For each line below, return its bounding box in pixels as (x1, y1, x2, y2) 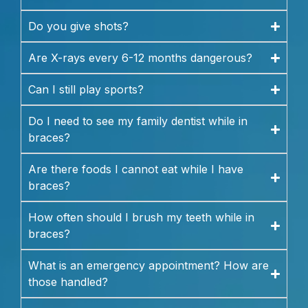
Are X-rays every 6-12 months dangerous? (28, 51, 252, 65)
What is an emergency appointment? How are (28, 258, 269, 273)
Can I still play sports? (28, 82, 144, 97)
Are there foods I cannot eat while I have (28, 162, 243, 177)
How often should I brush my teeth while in (28, 210, 254, 225)
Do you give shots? (28, 19, 129, 34)
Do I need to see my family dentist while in (28, 114, 247, 129)
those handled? (28, 275, 108, 289)
